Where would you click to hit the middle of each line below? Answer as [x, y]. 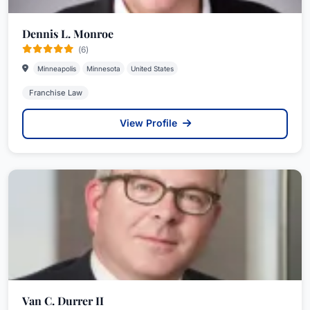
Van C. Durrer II [63, 300]
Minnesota [103, 68]
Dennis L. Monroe [68, 33]
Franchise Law [55, 92]
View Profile [149, 122]
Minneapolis [57, 68]
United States [152, 68]
